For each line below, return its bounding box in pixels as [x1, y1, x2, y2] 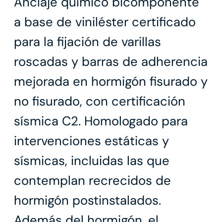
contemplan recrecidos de [14, 172, 171, 189]
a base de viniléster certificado [14, 14, 196, 31]
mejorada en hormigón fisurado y [14, 73, 208, 90]
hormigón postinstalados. [14, 192, 161, 209]
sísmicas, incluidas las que [14, 153, 169, 169]
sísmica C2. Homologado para [14, 113, 188, 130]
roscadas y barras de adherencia [14, 54, 208, 70]
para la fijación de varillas [14, 34, 161, 51]
